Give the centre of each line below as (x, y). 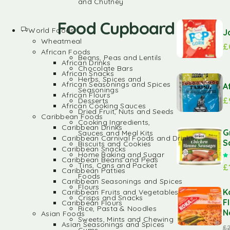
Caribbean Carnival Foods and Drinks (128, 138)
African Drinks (86, 63)
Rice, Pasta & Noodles (117, 208)
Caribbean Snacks (94, 149)
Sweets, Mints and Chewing (126, 219)
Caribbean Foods (72, 117)
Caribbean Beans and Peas (110, 160)
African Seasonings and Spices (116, 84)
